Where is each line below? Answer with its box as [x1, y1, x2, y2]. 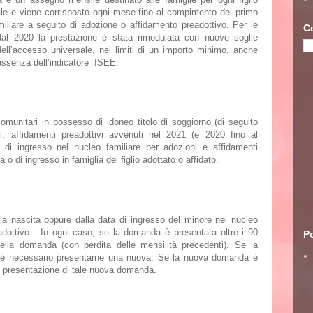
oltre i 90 [220, 227, 259, 238]
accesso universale [12, 45, 92, 55]
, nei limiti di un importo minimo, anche [92, 45, 259, 55]
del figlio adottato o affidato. [106, 154, 221, 165]
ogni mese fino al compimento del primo [92, 7, 259, 17]
